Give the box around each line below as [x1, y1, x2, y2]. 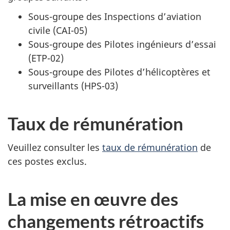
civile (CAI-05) [28, 24, 87, 36]
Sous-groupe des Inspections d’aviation [28, 10, 201, 23]
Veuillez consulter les [8, 141, 102, 154]
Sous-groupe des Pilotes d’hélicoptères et [28, 66, 210, 78]
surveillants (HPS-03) [28, 80, 118, 92]
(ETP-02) [28, 52, 64, 64]
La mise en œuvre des [8, 187, 178, 209]
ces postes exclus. [8, 155, 87, 167]
